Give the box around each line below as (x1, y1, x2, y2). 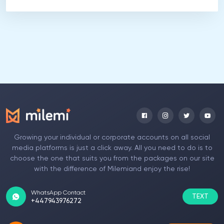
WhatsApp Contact (31, 190, 85, 196)
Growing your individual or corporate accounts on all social (14, 134, 210, 141)
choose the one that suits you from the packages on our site (9, 155, 214, 162)
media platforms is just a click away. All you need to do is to (11, 144, 212, 151)
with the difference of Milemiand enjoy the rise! (34, 165, 190, 172)
